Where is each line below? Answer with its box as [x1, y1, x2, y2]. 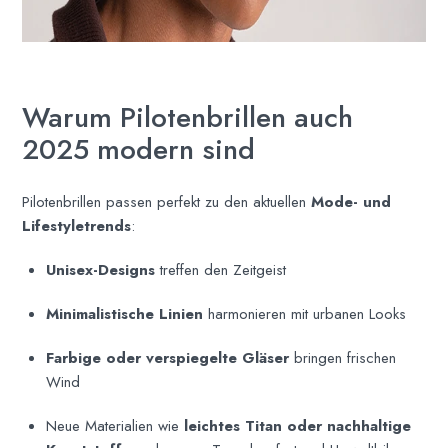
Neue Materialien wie [46, 414, 185, 437]
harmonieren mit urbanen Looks [203, 302, 407, 325]
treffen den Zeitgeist [155, 258, 287, 281]
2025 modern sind [22, 128, 256, 170]
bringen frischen [289, 346, 397, 369]
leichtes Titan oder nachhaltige [184, 414, 412, 437]
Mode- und [311, 190, 392, 213]
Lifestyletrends [22, 214, 132, 237]
